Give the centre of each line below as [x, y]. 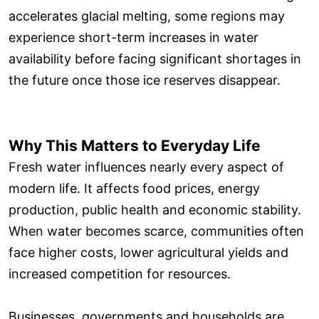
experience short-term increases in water [134, 37]
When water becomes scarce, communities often [156, 231]
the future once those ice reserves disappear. [145, 80]
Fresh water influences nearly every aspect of [146, 167]
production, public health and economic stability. [155, 209]
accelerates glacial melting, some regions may [147, 16]
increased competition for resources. [120, 273]
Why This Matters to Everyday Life [135, 145]
